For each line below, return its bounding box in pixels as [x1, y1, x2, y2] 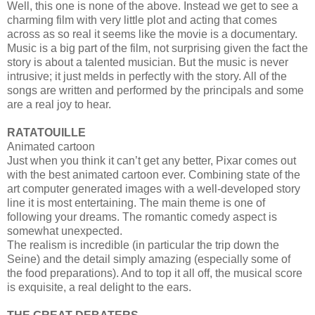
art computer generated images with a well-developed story [7, 182, 300, 195]
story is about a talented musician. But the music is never [7, 56, 288, 68]
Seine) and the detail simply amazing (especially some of [7, 252, 290, 265]
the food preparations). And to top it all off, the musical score [7, 266, 302, 279]
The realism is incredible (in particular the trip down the [7, 238, 279, 251]
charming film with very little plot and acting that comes [7, 13, 277, 26]
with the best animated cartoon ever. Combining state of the [7, 168, 300, 181]
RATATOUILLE [7, 126, 86, 139]
